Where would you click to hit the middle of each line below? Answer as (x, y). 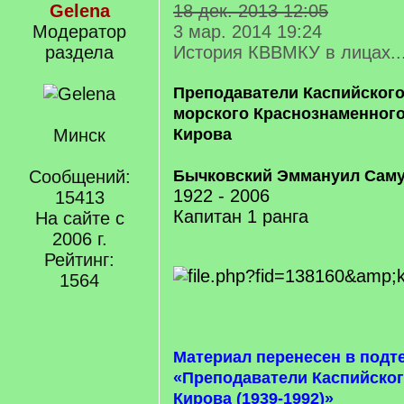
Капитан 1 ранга (241, 216)
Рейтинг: (79, 260)
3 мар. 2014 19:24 (248, 32)
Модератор (79, 32)
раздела (79, 52)
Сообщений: (79, 177)
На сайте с (79, 218)
